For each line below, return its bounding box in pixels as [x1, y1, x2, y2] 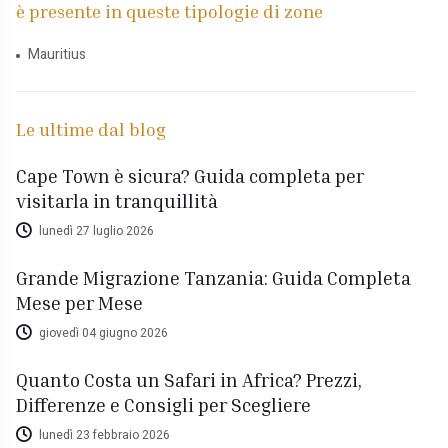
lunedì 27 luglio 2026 [38, 221, 154, 240]
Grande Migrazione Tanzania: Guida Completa [16, 266, 412, 290]
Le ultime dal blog [16, 118, 167, 141]
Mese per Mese [16, 291, 144, 315]
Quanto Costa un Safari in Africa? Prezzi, [16, 368, 363, 392]
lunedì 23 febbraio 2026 [38, 425, 170, 444]
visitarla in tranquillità [16, 189, 219, 213]
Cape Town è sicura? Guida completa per [16, 164, 365, 188]
